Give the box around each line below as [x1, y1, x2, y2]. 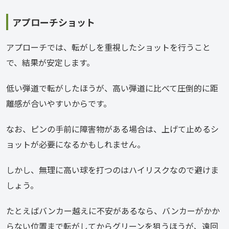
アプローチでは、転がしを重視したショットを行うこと [6, 40, 211, 53]
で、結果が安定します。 [6, 56, 95, 68]
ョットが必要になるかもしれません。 [6, 138, 145, 150]
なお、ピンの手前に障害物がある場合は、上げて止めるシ [6, 122, 219, 135]
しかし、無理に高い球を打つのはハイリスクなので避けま [6, 163, 219, 176]
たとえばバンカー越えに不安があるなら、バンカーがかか [6, 204, 220, 217]
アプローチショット [12, 15, 95, 29]
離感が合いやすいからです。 [6, 97, 111, 109]
